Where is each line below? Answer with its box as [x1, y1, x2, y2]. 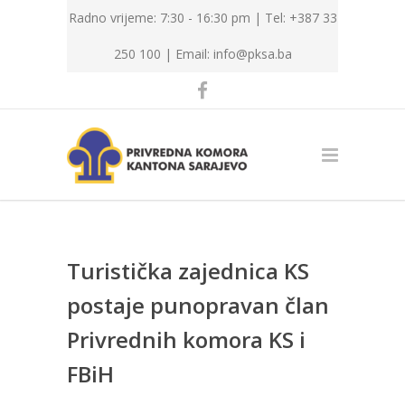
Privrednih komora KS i [67, 325, 306, 354]
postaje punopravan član [67, 290, 329, 320]
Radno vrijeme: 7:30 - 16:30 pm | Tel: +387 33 [68, 9, 337, 26]
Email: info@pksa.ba [174, 45, 292, 62]
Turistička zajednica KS [67, 256, 309, 286]
